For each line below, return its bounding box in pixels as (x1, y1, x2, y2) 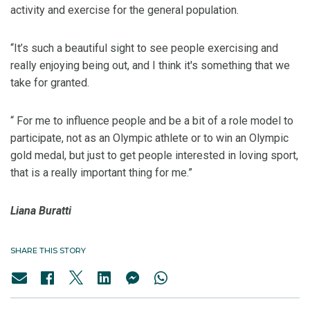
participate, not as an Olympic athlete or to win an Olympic (10, 131, 289, 145)
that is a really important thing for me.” (10, 166, 192, 180)
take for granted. (10, 76, 89, 90)
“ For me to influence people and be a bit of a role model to (10, 114, 293, 128)
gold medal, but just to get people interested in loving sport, (10, 149, 298, 163)
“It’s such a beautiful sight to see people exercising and (10, 42, 278, 55)
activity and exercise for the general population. (10, 3, 241, 17)
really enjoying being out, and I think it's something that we (10, 59, 290, 73)
